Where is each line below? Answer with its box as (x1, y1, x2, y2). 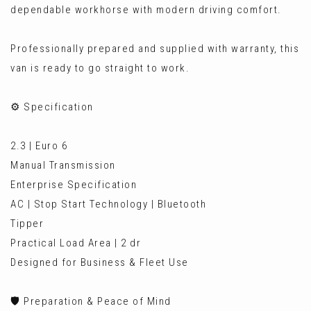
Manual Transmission (10, 159, 116, 171)
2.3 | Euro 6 (10, 140, 67, 152)
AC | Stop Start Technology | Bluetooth (10, 198, 206, 210)
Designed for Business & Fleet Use (10, 256, 189, 269)
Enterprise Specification (10, 178, 137, 191)
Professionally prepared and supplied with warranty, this (10, 42, 299, 55)
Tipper (10, 217, 44, 230)
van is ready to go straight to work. (10, 62, 190, 74)
